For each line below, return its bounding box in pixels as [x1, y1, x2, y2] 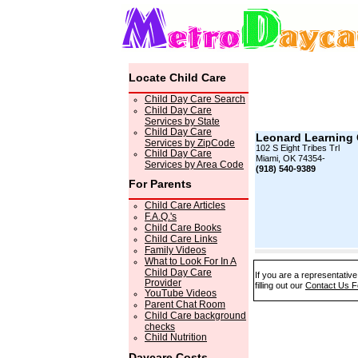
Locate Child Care [129, 71, 226, 84]
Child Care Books [145, 222, 221, 233]
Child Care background [145, 310, 246, 321]
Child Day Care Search [145, 93, 245, 105]
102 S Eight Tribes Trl [256, 143, 340, 153]
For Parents [129, 177, 192, 190]
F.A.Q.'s [145, 211, 177, 222]
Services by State [145, 116, 220, 125]
